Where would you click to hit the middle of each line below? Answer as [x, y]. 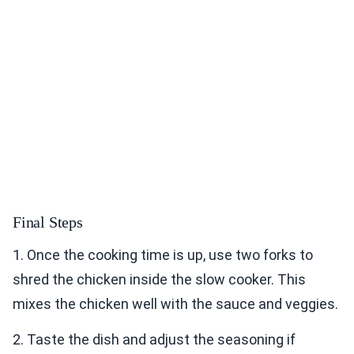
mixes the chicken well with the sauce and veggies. [175, 304]
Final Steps [48, 222]
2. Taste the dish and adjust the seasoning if [154, 340]
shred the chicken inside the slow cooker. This [159, 280]
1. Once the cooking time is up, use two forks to [163, 255]
